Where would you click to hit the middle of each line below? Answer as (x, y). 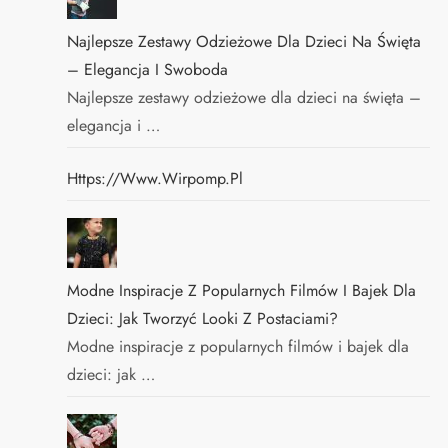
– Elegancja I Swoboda (148, 69)
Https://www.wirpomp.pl (155, 178)
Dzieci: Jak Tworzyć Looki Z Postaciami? (203, 318)
